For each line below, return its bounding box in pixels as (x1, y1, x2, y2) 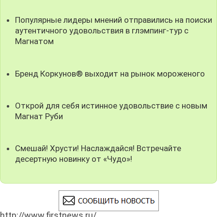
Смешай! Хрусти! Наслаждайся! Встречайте (15, 143, 182, 153)
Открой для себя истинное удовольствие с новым (15, 100, 208, 110)
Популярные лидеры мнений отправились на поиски (15, 15, 213, 25)
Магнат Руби (15, 111, 63, 121)
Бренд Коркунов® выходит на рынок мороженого (15, 68, 205, 78)
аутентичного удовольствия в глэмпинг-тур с (15, 26, 189, 36)
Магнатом (15, 36, 54, 46)
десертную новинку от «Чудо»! (15, 154, 133, 164)
